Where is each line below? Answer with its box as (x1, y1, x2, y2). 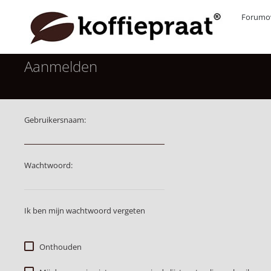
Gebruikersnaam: (24, 114, 86, 125)
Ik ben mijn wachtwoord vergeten (24, 205, 145, 216)
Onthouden (39, 241, 82, 252)
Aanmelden (24, 56, 97, 76)
